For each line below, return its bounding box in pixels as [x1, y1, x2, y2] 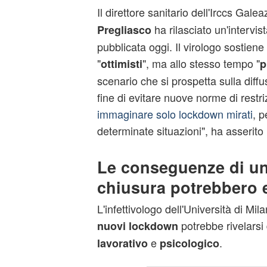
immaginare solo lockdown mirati [97, 106, 253, 122]
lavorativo [97, 235, 148, 251]
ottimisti [100, 56, 142, 72]
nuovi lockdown [97, 218, 178, 234]
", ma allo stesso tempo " [142, 55, 260, 71]
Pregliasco [97, 22, 151, 38]
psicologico [159, 235, 219, 251]
